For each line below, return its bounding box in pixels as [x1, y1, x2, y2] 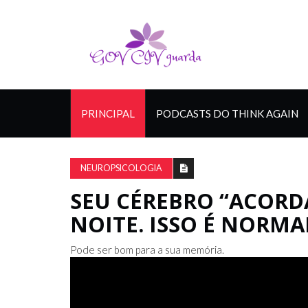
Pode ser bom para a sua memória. [70, 243, 224, 256]
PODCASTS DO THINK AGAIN [156, 107, 298, 120]
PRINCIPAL [81, 107, 135, 120]
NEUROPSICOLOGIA [80, 163, 162, 173]
